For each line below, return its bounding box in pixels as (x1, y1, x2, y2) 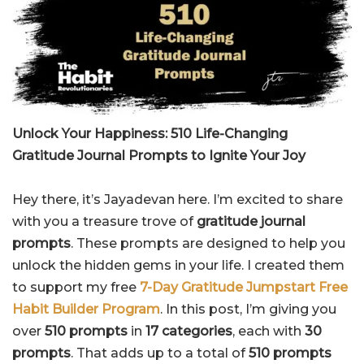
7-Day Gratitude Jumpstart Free (140, 279, 348, 296)
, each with (232, 323, 305, 340)
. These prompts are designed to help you (71, 236, 345, 252)
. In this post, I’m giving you (160, 301, 336, 318)
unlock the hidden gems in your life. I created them (12, 258, 344, 274)
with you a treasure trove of (12, 214, 197, 230)
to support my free (12, 279, 140, 296)
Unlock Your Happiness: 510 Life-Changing (12, 126, 288, 142)
